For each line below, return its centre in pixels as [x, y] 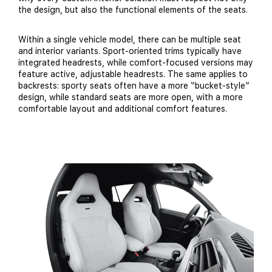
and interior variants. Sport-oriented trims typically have [130, 51]
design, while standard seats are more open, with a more [131, 97]
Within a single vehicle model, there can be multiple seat [130, 40]
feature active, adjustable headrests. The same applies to [133, 74]
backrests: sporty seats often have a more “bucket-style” [134, 86]
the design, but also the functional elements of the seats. [133, 10]
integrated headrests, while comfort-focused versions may [136, 63]
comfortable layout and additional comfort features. [123, 109]
